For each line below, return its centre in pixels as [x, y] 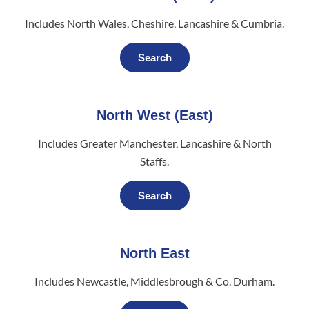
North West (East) [154, 116]
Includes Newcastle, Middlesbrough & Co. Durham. [154, 281]
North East [154, 253]
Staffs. [154, 161]
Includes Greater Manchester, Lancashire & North [154, 143]
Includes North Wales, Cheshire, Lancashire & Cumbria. [154, 23]
